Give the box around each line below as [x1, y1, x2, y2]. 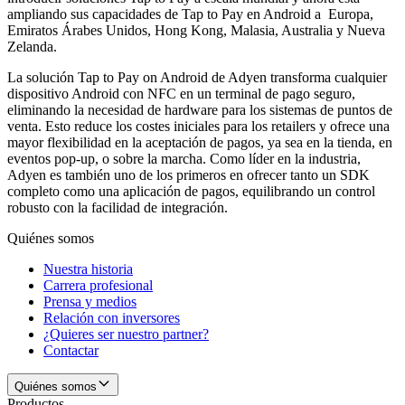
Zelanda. [7, 38, 57, 54]
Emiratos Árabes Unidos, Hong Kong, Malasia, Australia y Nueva [7, 22, 385, 38]
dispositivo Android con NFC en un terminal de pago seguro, [7, 85, 355, 101]
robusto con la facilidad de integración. [7, 199, 228, 215]
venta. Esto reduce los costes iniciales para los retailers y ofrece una [7, 118, 390, 134]
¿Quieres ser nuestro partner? [43, 325, 209, 342]
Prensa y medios [43, 293, 137, 309]
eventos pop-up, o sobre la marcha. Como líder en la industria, [7, 150, 361, 166]
